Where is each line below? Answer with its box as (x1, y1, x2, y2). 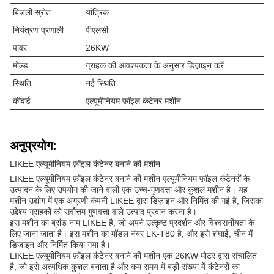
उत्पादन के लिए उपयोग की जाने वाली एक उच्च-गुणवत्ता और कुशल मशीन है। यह (10, 185, 248, 195)
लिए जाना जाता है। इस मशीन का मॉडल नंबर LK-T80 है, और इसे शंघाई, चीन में (10, 229, 253, 239)
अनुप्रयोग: (10, 139, 57, 153)
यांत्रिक (86, 7, 109, 18)
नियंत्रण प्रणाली (13, 25, 64, 35)
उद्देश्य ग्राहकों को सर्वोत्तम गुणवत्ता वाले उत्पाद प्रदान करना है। (10, 207, 197, 217)
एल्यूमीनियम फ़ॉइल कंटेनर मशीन (86, 96, 181, 106)
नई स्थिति (86, 78, 116, 89)
